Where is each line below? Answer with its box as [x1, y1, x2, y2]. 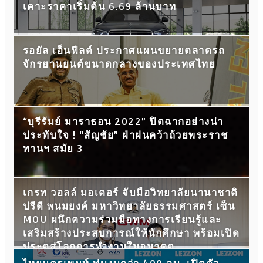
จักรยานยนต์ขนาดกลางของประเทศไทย [22, 58, 216, 70]
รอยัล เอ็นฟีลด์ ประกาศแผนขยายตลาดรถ [22, 45, 225, 57]
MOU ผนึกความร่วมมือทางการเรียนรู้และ [22, 214, 222, 226]
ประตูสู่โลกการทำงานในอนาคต [22, 241, 175, 253]
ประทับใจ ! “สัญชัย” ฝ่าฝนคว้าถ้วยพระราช [22, 129, 228, 141]
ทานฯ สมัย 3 [22, 143, 83, 155]
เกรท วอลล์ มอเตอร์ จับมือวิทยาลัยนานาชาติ [22, 187, 238, 199]
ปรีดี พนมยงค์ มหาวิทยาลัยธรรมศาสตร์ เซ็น [22, 200, 235, 213]
